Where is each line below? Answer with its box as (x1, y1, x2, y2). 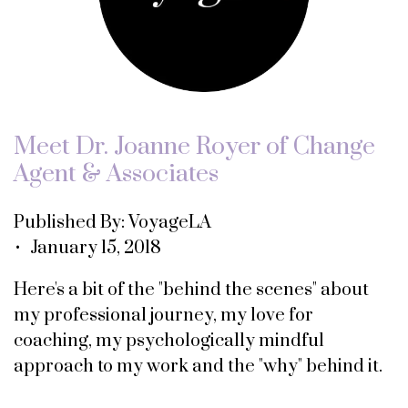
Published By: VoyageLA (14, 210, 219, 234)
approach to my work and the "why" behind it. (14, 354, 382, 378)
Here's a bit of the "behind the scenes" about (14, 278, 369, 301)
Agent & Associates (14, 158, 219, 189)
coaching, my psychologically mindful (14, 329, 324, 352)
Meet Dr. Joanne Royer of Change (14, 130, 375, 162)
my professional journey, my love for (14, 303, 313, 327)
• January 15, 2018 (14, 236, 161, 260)
